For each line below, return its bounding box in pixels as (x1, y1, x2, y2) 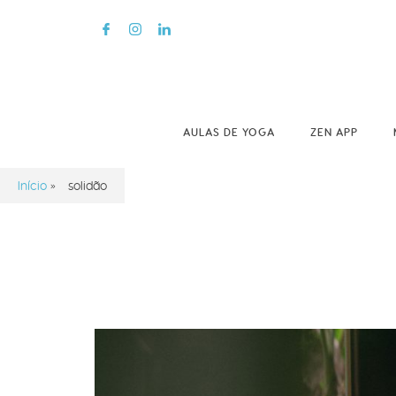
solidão (68, 178, 107, 194)
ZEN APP (310, 126, 358, 140)
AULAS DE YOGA (183, 126, 275, 140)
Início (18, 178, 47, 194)
